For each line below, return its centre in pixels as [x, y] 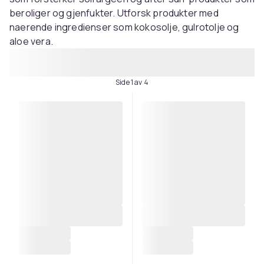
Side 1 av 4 [132, 82]
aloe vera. [31, 41]
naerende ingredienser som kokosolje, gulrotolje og [124, 27]
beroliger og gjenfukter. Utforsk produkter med [114, 13]
